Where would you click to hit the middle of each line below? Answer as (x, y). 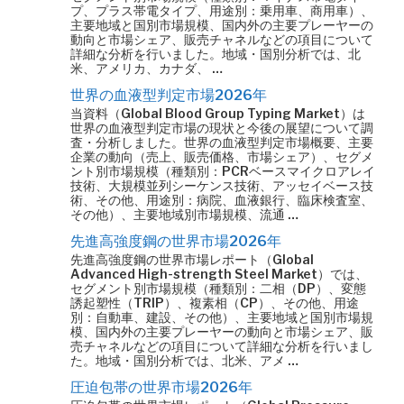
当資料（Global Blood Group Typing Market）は (218, 113)
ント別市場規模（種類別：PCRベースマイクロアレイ (223, 171)
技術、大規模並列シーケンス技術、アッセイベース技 (222, 185)
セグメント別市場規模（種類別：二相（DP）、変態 (218, 288)
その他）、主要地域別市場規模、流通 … (184, 214)
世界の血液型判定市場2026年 (169, 95)
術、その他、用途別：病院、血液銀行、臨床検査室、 (222, 200)
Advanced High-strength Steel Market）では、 (219, 274)
